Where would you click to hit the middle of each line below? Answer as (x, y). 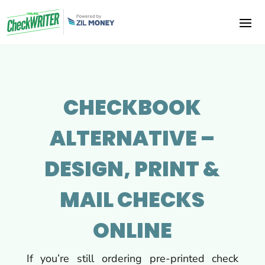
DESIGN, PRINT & (132, 169)
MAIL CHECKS (132, 199)
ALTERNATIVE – (132, 138)
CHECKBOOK (132, 107)
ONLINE (132, 230)
